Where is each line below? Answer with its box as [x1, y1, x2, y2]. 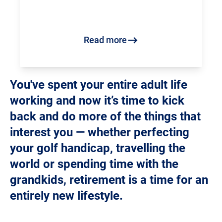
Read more [83, 35, 127, 46]
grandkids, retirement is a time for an [10, 173, 208, 187]
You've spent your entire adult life [10, 78, 187, 92]
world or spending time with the [10, 157, 178, 171]
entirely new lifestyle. [10, 189, 123, 203]
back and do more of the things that [10, 110, 201, 124]
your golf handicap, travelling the [10, 141, 185, 156]
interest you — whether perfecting [10, 125, 189, 140]
